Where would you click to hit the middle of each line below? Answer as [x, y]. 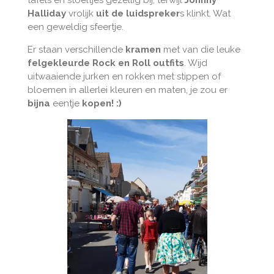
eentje [66, 104]
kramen [143, 50]
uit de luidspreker [138, 14]
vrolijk [81, 14]
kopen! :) [102, 104]
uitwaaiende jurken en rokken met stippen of [124, 77]
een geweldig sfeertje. [75, 27]
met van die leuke [200, 50]
